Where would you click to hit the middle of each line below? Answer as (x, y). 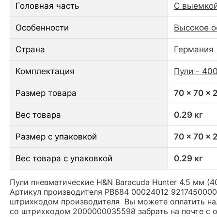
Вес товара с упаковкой (64, 158)
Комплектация (45, 71)
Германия (194, 49)
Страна (30, 49)
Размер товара (46, 93)
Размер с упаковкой (56, 136)
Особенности (42, 27)
